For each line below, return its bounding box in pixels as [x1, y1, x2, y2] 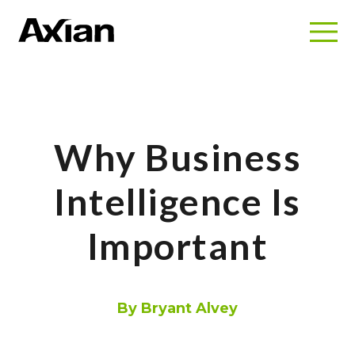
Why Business [54, 135, 301, 179]
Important [86, 223, 269, 268]
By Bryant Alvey [117, 300, 238, 317]
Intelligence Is [54, 179, 301, 223]
